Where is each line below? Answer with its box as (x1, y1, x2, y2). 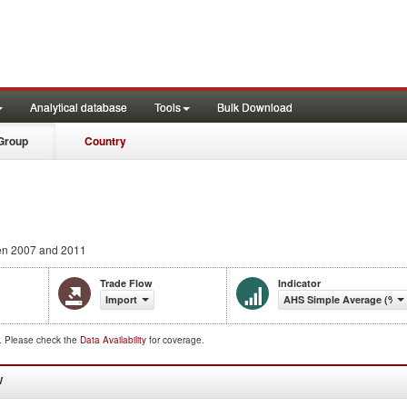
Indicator (278, 276, 321, 290)
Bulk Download (217, 99, 293, 114)
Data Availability (80, 333, 149, 346)
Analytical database (30, 99, 127, 114)
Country (84, 133, 126, 149)
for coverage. (149, 333, 204, 346)
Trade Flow (100, 276, 153, 290)
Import (105, 293, 137, 306)
